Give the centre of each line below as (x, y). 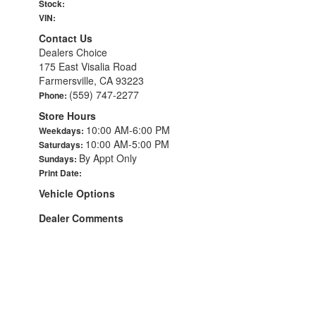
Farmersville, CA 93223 (91, 80)
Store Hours (67, 115)
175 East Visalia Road (88, 66)
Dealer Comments (81, 218)
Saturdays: (62, 144)
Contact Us (66, 38)
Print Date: (60, 172)
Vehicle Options (77, 193)
